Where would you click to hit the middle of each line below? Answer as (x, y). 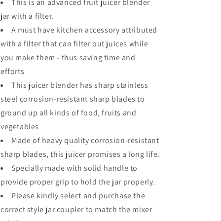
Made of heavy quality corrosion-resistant (85, 140)
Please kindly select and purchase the (78, 196)
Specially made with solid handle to (75, 168)
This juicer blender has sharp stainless (80, 85)
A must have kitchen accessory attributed (85, 30)
